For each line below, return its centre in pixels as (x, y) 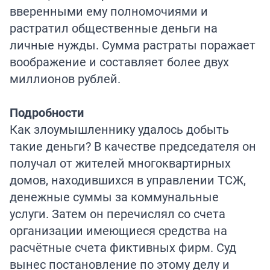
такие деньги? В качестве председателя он (133, 146)
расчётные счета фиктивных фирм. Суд (123, 247)
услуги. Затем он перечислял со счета (118, 213)
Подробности (47, 112)
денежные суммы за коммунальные (114, 196)
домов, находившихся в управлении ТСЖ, (128, 180)
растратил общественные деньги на (114, 28)
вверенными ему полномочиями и (109, 11)
